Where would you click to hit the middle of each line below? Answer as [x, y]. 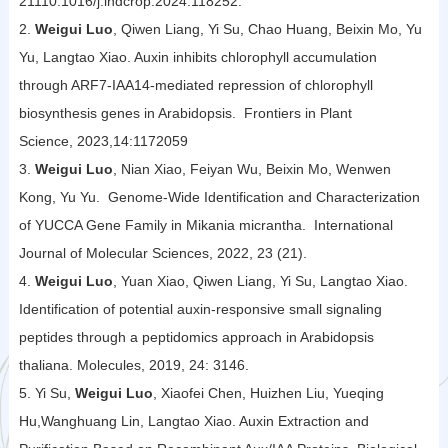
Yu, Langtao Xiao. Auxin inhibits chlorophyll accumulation [197, 56]
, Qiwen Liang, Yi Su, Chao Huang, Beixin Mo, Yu [267, 28]
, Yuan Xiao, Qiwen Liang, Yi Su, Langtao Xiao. [260, 280]
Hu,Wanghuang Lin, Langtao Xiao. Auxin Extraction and [193, 420]
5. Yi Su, [46, 392]
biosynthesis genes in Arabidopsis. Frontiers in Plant [185, 112]
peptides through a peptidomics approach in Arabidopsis [196, 336]
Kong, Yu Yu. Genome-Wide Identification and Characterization [219, 196]
